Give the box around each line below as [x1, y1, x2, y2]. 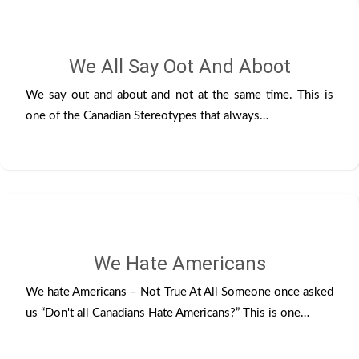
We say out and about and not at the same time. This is [26, 88, 333, 101]
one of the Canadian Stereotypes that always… [26, 109, 268, 122]
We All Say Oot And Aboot [68, 54, 291, 78]
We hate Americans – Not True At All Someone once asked [26, 286, 333, 298]
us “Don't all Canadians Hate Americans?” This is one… [26, 307, 309, 319]
